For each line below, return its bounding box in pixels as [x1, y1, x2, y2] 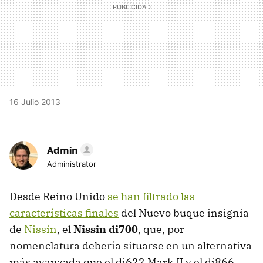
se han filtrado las [107, 190, 195, 204]
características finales [9, 206, 119, 220]
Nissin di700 [73, 222, 138, 237]
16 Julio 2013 [9, 97, 60, 107]
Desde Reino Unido [9, 190, 107, 204]
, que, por [138, 222, 184, 237]
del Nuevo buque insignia [119, 206, 249, 220]
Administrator [47, 159, 96, 169]
